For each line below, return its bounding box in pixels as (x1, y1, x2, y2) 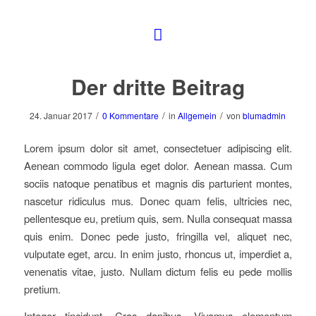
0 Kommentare (102, 109, 159, 122)
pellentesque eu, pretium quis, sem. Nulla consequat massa (23, 211, 293, 226)
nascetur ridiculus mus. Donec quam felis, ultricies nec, (23, 193, 293, 209)
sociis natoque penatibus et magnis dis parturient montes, (23, 176, 293, 191)
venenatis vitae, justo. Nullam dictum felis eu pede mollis (23, 264, 293, 279)
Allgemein (178, 109, 217, 122)
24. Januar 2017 (30, 109, 93, 122)
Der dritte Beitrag (71, 71, 245, 102)
